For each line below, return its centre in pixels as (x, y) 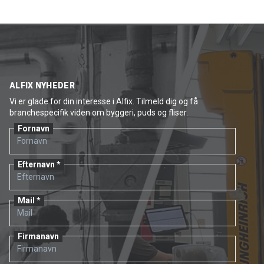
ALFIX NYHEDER (42, 86)
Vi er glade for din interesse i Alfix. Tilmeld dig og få (104, 102)
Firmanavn (38, 237)
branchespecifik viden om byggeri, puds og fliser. (99, 113)
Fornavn (34, 129)
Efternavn (36, 165)
